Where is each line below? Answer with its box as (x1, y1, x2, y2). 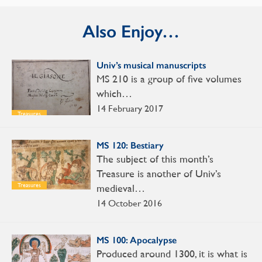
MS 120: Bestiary (96, 139, 164, 151)
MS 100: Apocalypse (96, 234, 177, 246)
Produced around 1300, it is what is (96, 247, 247, 260)
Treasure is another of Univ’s (96, 167, 221, 180)
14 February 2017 (96, 102, 163, 114)
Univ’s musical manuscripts (96, 59, 206, 71)
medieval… (96, 181, 145, 194)
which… (96, 87, 132, 99)
